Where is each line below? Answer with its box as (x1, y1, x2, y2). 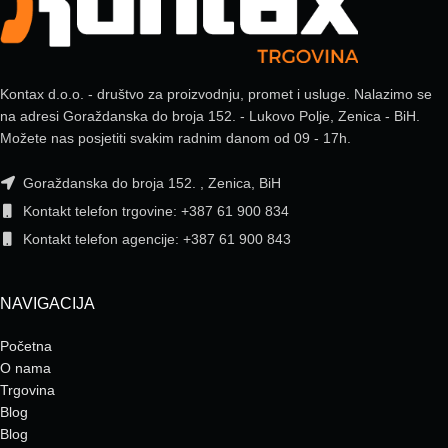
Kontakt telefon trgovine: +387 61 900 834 (19, 202, 289, 219)
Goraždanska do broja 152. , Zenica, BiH (19, 174, 281, 191)
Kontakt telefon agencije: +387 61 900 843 (19, 230, 291, 247)
